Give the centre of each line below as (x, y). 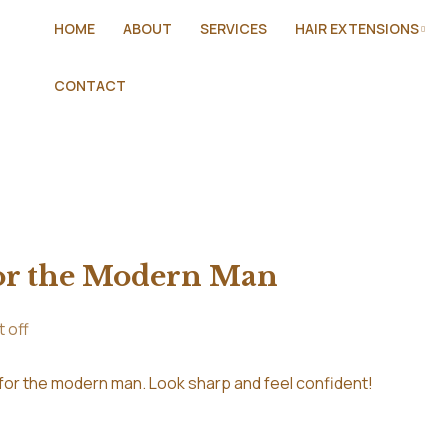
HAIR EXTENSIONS (356, 28)
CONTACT (89, 85)
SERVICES (233, 28)
